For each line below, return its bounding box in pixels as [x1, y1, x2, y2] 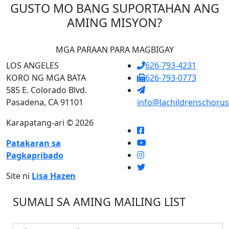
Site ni [6, 170, 32, 181]
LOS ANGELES [6, 60, 59, 71]
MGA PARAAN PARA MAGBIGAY [55, 44, 174, 55]
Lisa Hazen [32, 170, 76, 181]
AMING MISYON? [67, 14, 162, 31]
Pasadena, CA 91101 [6, 97, 83, 108]
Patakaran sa [6, 138, 61, 149]
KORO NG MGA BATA [6, 72, 86, 83]
